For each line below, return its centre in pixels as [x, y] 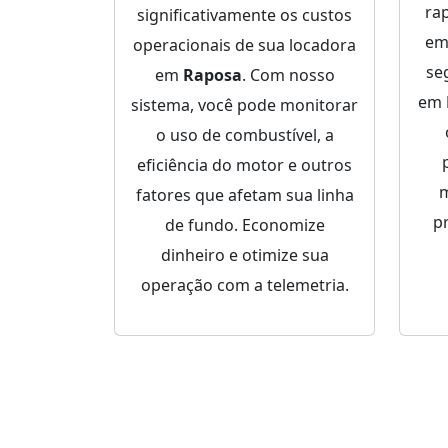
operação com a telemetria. [244, 285]
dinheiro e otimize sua [244, 255]
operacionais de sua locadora [244, 45]
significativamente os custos [244, 15]
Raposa [212, 75]
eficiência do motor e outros [244, 165]
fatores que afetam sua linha [244, 195]
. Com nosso [288, 75]
